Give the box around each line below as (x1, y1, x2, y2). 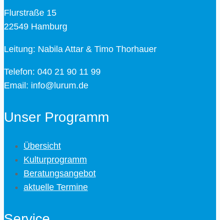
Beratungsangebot (24, 168, 96, 179)
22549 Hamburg (4, 22, 67, 32)
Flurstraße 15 (4, 8, 56, 18)
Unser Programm (4, 110, 109, 125)
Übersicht (24, 141, 61, 151)
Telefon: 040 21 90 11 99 (4, 67, 101, 77)
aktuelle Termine (24, 182, 88, 192)
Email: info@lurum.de (4, 81, 88, 91)
